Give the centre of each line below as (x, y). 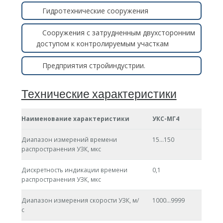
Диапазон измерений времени (69, 140)
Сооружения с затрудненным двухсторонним (118, 32)
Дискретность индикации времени (74, 170)
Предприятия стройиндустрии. (94, 66)
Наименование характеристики (75, 119)
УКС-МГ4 (166, 119)
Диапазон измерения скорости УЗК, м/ (80, 201)
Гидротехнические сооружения (95, 10)
